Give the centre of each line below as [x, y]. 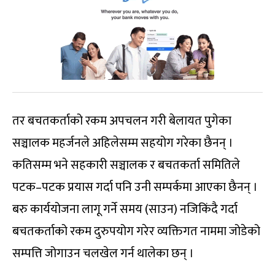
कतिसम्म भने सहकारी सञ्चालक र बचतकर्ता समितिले [126, 165]
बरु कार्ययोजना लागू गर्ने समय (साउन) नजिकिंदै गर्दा [125, 209]
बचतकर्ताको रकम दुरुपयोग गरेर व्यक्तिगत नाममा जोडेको [136, 231]
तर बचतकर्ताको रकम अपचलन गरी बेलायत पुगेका [122, 121]
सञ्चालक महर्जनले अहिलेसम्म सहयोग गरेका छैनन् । [123, 143]
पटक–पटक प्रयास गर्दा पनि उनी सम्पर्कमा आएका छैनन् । [135, 187]
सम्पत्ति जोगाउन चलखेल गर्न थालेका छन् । [103, 253]
